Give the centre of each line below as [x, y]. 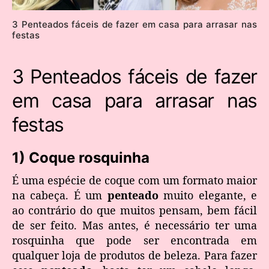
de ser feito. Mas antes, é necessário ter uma [134, 225]
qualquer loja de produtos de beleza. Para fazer [134, 255]
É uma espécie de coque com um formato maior [134, 180]
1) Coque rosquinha [81, 157]
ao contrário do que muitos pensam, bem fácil [134, 210]
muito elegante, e [208, 195]
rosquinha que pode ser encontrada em [134, 240]
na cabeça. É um [60, 195]
